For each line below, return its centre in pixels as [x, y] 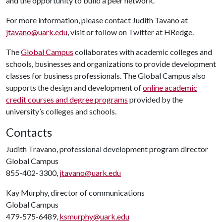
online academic [170, 87]
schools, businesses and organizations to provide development [111, 64]
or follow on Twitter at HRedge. [139, 32]
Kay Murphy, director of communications [75, 193]
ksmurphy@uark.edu [94, 216]
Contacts [29, 132]
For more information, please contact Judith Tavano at [97, 20]
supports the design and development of [74, 87]
